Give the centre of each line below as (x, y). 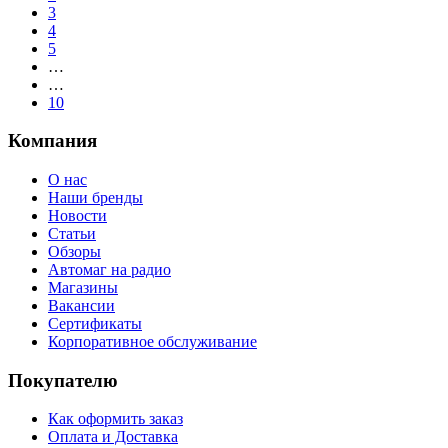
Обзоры (74, 251)
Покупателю (63, 380)
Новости (77, 215)
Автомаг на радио (109, 269)
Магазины (83, 287)
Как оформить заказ (115, 419)
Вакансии (81, 305)
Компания (52, 141)
